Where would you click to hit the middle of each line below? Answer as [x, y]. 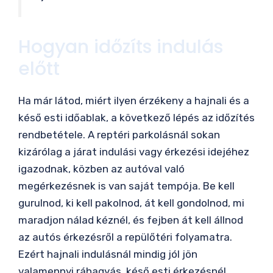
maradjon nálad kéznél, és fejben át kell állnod [131, 220]
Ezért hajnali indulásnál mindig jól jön [108, 254]
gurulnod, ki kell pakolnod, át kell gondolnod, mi [131, 203]
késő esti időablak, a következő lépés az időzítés [136, 117]
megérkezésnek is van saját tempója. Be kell [126, 186]
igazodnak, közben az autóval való [101, 168]
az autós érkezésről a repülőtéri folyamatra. [125, 237]
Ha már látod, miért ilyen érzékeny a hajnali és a [134, 100]
